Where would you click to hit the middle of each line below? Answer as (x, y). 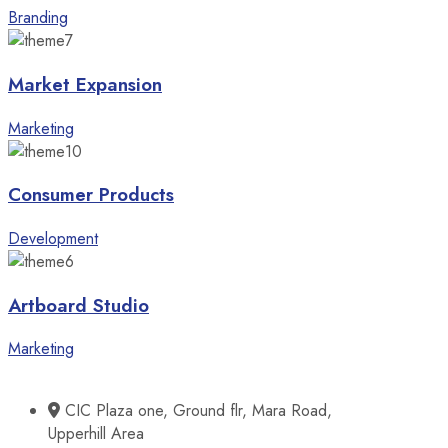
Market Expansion (85, 84)
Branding (38, 18)
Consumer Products (91, 195)
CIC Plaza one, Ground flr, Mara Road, (198, 411)
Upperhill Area (96, 434)
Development (53, 238)
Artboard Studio (78, 305)
